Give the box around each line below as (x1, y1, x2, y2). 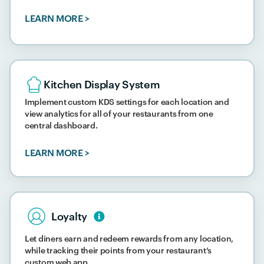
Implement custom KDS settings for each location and (25, 97, 229, 107)
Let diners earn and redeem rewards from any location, (25, 233, 234, 244)
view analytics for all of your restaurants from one (25, 108, 213, 119)
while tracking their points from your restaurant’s (25, 245, 212, 256)
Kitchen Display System (44, 78, 160, 91)
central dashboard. (25, 120, 98, 131)
